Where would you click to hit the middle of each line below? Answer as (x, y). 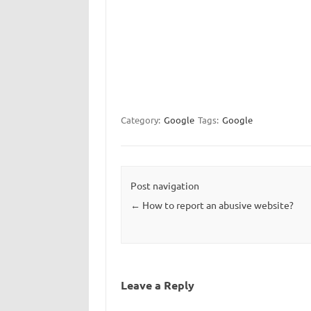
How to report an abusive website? (217, 205)
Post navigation (165, 186)
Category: (141, 120)
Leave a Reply (157, 285)
